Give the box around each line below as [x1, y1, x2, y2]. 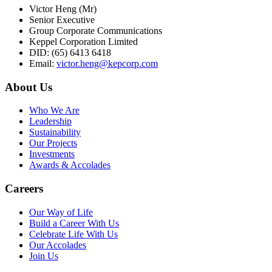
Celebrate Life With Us [29, 228, 118, 239]
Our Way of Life [29, 206, 93, 217]
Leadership [29, 116, 72, 127]
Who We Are [29, 105, 80, 116]
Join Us [29, 250, 58, 261]
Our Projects [29, 138, 77, 149]
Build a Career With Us [29, 217, 119, 228]
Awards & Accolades [29, 160, 110, 171]
